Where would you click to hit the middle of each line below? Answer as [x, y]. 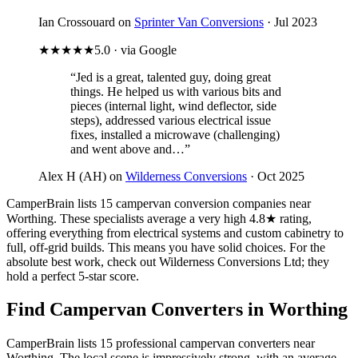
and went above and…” [130, 149]
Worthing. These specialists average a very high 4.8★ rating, [159, 218]
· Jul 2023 [290, 22]
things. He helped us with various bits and [176, 91]
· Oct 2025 [276, 176]
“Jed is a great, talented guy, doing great [171, 77]
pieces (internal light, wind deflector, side [173, 105]
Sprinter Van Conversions [199, 22]
